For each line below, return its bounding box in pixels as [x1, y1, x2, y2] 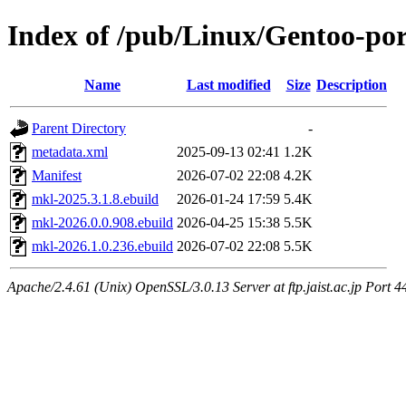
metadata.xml [32, 143, 108, 159]
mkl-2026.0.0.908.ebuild [32, 214, 173, 230]
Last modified [186, 76, 271, 92]
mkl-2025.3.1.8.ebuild [32, 190, 159, 207]
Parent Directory [32, 120, 126, 136]
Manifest [32, 167, 82, 183]
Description [316, 76, 387, 92]
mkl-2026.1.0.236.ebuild [32, 237, 173, 254]
